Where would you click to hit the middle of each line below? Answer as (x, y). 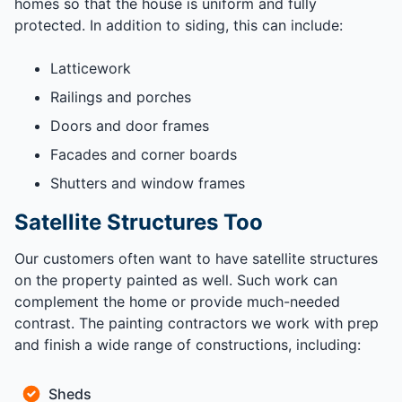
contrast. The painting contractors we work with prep (197, 323)
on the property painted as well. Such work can (176, 280)
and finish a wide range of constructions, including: (188, 345)
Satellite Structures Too (139, 223)
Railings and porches (121, 97)
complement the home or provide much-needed (177, 302)
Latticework (91, 69)
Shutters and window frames (148, 184)
